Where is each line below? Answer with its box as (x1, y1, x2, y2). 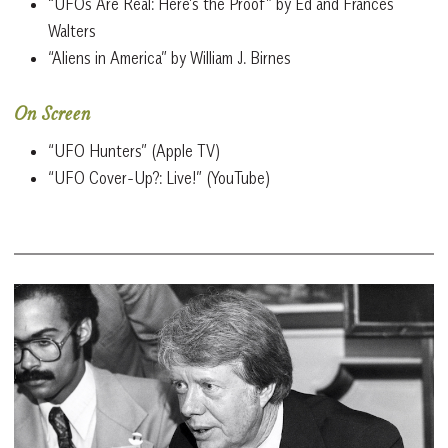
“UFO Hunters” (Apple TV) (48, 140, 220, 161)
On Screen (14, 105, 91, 126)
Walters (48, 20, 96, 41)
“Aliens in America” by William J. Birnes (48, 47, 291, 68)
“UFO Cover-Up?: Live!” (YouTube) (48, 167, 270, 188)
